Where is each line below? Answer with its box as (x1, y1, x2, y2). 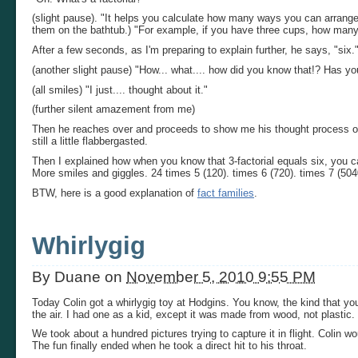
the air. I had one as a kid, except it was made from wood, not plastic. (32, 308, 355, 320)
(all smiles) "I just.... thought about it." (32, 83, 208, 96)
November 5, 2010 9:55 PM (126, 267, 316, 285)
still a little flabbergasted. (32, 135, 148, 148)
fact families (197, 186, 254, 199)
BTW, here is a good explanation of (32, 186, 197, 199)
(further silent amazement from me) (32, 103, 195, 116)
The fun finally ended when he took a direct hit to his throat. (32, 340, 307, 352)
